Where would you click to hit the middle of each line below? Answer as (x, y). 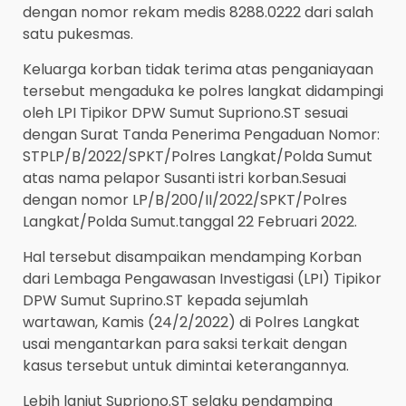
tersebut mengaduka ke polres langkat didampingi (203, 92)
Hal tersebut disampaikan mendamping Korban (192, 257)
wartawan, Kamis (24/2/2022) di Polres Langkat (191, 323)
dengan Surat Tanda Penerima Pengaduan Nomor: (201, 135)
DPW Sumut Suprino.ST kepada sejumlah (165, 301)
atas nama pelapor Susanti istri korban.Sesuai (184, 179)
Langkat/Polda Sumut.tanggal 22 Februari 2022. (190, 222)
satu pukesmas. (78, 34)
